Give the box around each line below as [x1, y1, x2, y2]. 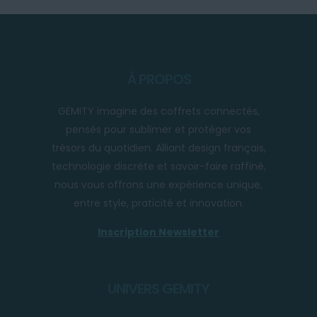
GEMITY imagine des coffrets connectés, [57, 103, 260, 118]
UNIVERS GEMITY [108, 278, 209, 299]
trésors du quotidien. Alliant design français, [51, 140, 266, 155]
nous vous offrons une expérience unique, [54, 177, 263, 192]
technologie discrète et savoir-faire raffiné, [51, 158, 266, 173]
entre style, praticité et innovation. [73, 195, 244, 210]
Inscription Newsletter [98, 224, 219, 239]
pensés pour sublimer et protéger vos [66, 122, 251, 137]
